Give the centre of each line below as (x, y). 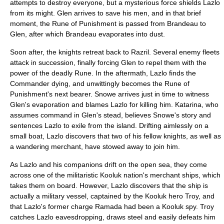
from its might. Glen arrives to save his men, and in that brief (105, 13)
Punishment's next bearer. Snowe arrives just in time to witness (109, 94)
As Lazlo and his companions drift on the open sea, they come (108, 164)
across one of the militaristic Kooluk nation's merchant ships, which (115, 175)
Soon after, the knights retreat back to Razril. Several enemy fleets (115, 52)
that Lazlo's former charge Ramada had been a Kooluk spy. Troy (112, 206)
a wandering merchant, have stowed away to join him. (95, 146)
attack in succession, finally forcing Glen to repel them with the (108, 62)
